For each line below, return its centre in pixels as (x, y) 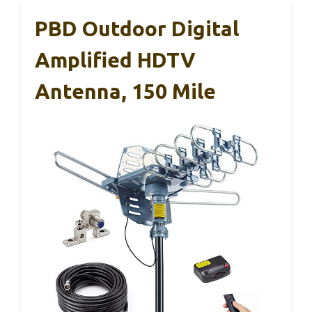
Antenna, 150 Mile (125, 91)
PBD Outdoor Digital (137, 28)
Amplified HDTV (115, 60)
